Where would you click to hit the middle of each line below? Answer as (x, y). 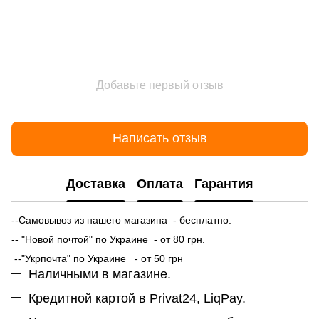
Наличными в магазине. (100, 274)
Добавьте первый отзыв (159, 85)
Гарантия (224, 184)
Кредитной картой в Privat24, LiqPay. (137, 298)
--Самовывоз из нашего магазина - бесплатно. (123, 220)
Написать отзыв (159, 138)
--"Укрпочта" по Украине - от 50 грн (97, 258)
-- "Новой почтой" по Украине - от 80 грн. (110, 239)
